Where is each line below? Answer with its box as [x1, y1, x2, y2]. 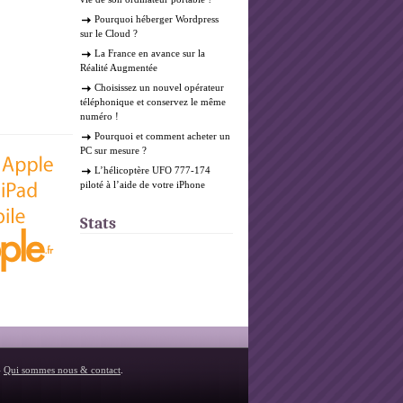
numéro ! [80, 111, 119, 121]
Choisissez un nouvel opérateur [94, 82, 224, 93]
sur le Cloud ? [80, 28, 138, 39]
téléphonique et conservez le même [80, 96, 226, 107]
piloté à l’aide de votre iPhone [80, 179, 205, 190]
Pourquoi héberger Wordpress [94, 13, 219, 24]
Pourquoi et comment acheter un [94, 130, 230, 141]
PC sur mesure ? [80, 145, 147, 156]
